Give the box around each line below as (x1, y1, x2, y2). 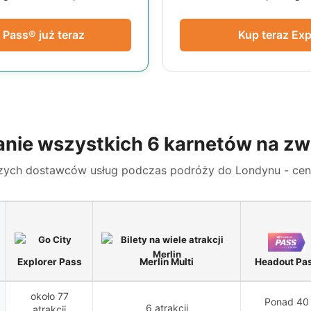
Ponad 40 (264, 296, 309, 308)
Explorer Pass (17, 256, 82, 268)
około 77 (30, 290, 69, 303)
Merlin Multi (140, 256, 194, 268)
